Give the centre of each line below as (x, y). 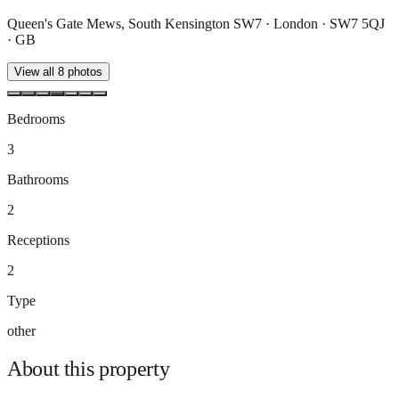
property (134, 368)
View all (36, 71)
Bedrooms (36, 118)
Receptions (38, 240)
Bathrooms (38, 179)
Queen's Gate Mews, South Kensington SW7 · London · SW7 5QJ (196, 23)
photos (83, 71)
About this (53, 368)
